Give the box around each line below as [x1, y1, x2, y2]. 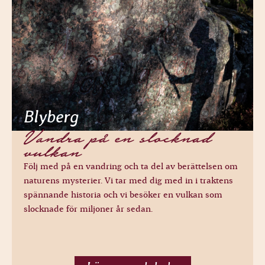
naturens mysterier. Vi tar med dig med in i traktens [24, 176, 233, 186]
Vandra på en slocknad [24, 125, 211, 151]
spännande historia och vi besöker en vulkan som [24, 190, 222, 200]
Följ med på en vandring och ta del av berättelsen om [24, 161, 238, 172]
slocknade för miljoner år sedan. [24, 204, 153, 214]
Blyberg [24, 106, 79, 127]
